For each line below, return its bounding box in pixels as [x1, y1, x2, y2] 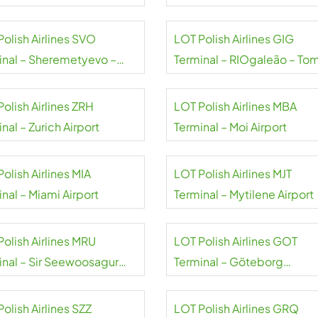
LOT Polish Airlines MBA [173, 99, 297, 114]
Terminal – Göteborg [173, 254, 283, 269]
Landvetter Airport [173, 275, 271, 290]
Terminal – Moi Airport [173, 119, 287, 134]
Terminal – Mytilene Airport [173, 187, 314, 202]
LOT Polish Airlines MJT [173, 166, 292, 181]
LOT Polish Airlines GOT [173, 234, 297, 248]
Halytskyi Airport [173, 5, 262, 20]
